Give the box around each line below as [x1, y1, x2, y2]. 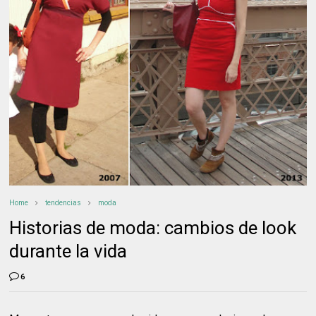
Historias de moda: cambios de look [9, 217, 297, 238]
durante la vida [9, 240, 128, 262]
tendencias [45, 198, 82, 207]
